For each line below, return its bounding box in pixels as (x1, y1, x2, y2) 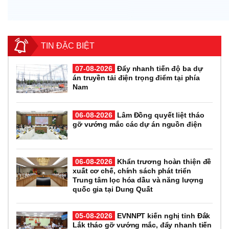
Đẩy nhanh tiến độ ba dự (115, 64, 203, 73)
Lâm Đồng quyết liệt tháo (115, 111, 204, 120)
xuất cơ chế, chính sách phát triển (73, 167, 191, 175)
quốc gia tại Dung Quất (73, 185, 153, 194)
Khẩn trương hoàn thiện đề (115, 157, 212, 166)
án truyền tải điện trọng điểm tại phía (73, 73, 200, 82)
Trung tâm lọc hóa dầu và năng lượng (73, 176, 203, 185)
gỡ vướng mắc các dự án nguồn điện (73, 120, 202, 129)
